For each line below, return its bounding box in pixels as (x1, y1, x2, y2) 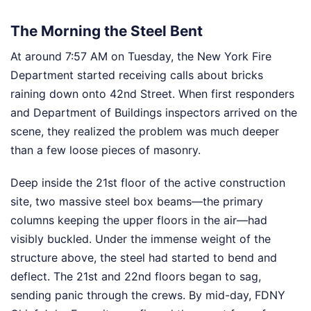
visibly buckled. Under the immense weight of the (10, 232, 271, 246)
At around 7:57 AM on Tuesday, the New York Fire (10, 49, 271, 63)
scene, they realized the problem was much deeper (10, 124, 279, 138)
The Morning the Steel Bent (10, 22, 203, 40)
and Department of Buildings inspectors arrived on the (10, 106, 297, 119)
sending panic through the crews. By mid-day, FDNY (10, 288, 285, 302)
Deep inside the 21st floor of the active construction (10, 176, 285, 190)
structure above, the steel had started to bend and (10, 251, 277, 264)
